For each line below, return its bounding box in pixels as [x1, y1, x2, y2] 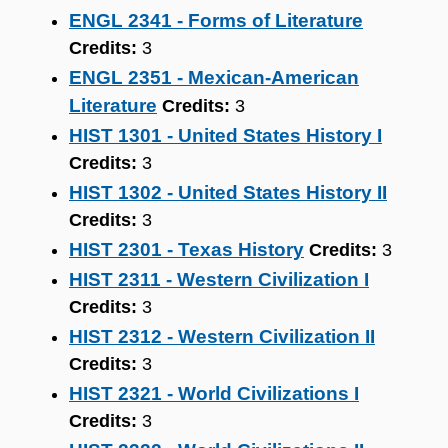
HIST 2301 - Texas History [69, 239, 304, 260]
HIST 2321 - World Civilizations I [69, 383, 359, 404]
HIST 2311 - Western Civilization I [69, 269, 369, 290]
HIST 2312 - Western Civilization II [69, 326, 375, 347]
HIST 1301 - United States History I [69, 125, 382, 146]
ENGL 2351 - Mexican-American [69, 67, 359, 88]
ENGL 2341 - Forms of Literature [69, 10, 363, 31]
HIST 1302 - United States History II [69, 182, 387, 203]
